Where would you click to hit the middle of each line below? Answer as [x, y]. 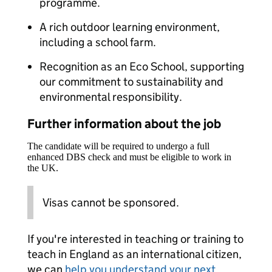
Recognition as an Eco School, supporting [142, 66]
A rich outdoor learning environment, [130, 27]
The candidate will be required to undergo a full [118, 146]
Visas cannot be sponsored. [111, 202]
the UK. [43, 168]
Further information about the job [124, 124]
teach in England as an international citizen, [134, 254]
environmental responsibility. [111, 97]
